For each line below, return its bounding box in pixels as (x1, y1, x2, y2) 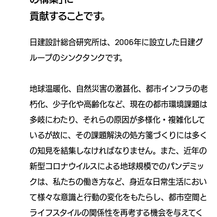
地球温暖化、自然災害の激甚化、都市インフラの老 (30, 83, 208, 94)
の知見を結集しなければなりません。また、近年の (30, 145, 207, 156)
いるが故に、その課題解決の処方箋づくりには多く (30, 129, 207, 140)
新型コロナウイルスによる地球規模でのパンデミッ (30, 160, 204, 171)
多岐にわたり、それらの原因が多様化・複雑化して (30, 114, 205, 125)
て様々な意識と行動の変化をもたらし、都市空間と (30, 191, 207, 202)
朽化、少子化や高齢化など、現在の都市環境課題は (30, 98, 207, 109)
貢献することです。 (30, 9, 106, 23)
